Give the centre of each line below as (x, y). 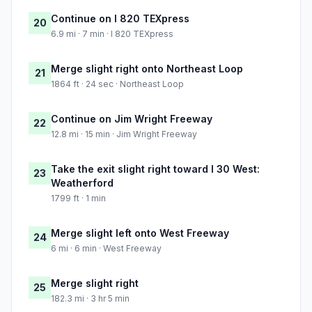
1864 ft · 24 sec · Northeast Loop (117, 84)
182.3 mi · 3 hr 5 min (90, 299)
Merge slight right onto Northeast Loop (147, 69)
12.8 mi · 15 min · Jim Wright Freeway (124, 134)
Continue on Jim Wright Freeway (132, 119)
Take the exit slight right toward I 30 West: (155, 169)
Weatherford (82, 183)
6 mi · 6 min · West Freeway (106, 249)
